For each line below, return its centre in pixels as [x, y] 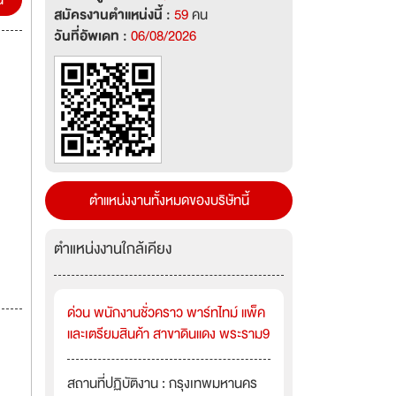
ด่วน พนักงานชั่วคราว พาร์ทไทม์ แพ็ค [166, 313]
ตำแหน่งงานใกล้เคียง [113, 249]
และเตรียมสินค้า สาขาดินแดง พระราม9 [168, 334]
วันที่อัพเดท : [92, 36]
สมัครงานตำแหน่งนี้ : [114, 15]
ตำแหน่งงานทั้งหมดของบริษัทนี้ [169, 201]
